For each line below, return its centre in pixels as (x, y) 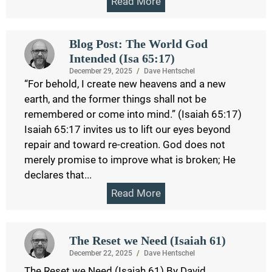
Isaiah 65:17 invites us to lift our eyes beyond (127, 129)
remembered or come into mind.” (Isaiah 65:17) (133, 114)
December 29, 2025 (100, 71)
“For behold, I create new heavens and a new (125, 83)
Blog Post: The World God (138, 43)
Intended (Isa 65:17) (122, 58)
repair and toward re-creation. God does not (125, 144)
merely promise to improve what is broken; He (130, 159)
